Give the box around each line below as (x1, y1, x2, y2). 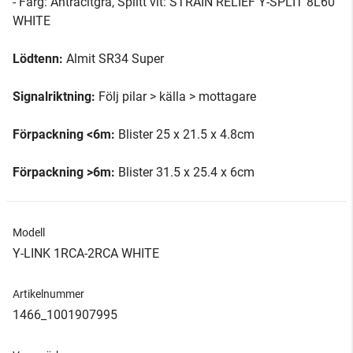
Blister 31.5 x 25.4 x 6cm (115, 165, 255, 180)
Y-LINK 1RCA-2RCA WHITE (13, 246, 159, 261)
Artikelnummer (13, 288, 84, 300)
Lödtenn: (13, 51, 63, 66)
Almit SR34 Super (63, 51, 164, 66)
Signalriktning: (13, 89, 98, 104)
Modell (13, 226, 45, 239)
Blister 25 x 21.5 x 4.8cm (115, 127, 255, 142)
